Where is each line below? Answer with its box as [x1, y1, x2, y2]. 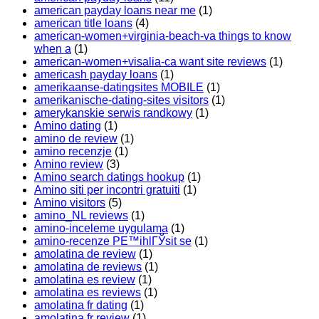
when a [34, 43, 71, 56]
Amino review [34, 158, 103, 171]
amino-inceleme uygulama [34, 222, 168, 235]
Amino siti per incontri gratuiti [34, 184, 180, 197]
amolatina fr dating [34, 299, 127, 312]
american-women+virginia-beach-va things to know [34, 30, 291, 43]
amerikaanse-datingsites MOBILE [34, 81, 204, 94]
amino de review [34, 132, 117, 145]
